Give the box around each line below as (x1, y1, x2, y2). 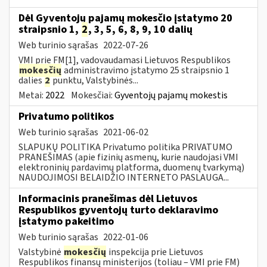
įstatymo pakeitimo (18, 213, 114, 229)
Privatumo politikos (18, 108, 114, 124)
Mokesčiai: (71, 88, 114, 102)
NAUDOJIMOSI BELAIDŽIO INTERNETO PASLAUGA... (18, 170, 229, 184)
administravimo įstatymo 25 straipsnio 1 (62, 63, 229, 77)
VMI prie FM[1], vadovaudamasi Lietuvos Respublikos (18, 53, 231, 67)
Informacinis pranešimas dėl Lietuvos (18, 191, 197, 206)
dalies (18, 73, 44, 87)
